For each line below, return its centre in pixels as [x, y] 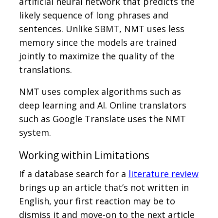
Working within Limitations [84, 155]
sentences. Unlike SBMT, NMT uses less [102, 29]
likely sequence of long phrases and [94, 15]
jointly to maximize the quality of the [97, 56]
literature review [163, 174]
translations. [45, 70]
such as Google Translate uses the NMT [102, 119]
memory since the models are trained [98, 43]
